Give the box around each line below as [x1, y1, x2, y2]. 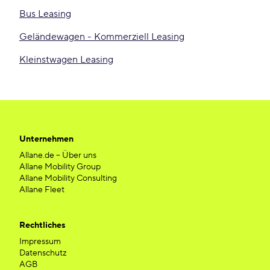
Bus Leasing [19, 8, 71, 20]
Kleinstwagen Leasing [19, 54, 113, 66]
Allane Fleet [19, 184, 64, 195]
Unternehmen [19, 134, 74, 145]
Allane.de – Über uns [19, 150, 96, 161]
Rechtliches [19, 220, 66, 231]
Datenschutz [19, 248, 67, 259]
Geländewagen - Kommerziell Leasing [19, 31, 184, 43]
